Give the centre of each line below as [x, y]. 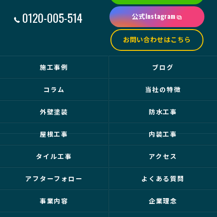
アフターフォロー [54, 178]
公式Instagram [153, 16]
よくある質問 [163, 178]
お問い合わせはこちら [157, 39]
